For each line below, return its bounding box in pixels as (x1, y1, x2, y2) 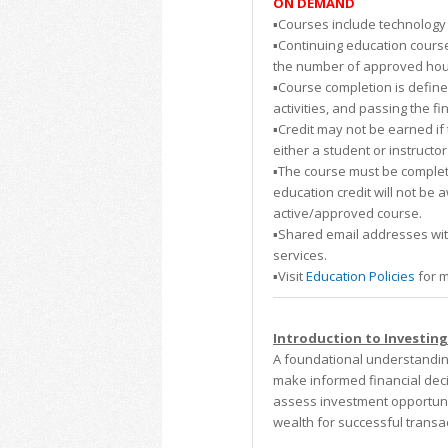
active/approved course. (273, 203, 422, 222)
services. (273, 245, 327, 264)
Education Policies (306, 266, 415, 285)
